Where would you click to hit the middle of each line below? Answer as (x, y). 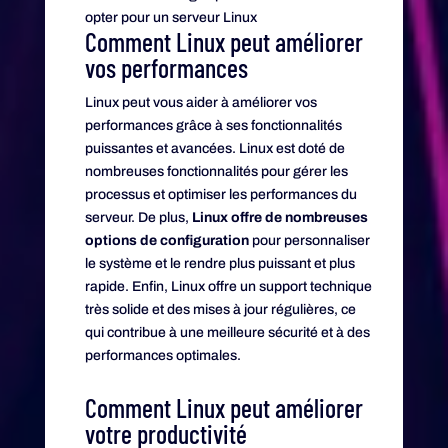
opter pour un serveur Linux (170, 17)
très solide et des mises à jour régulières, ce (220, 309)
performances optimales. (162, 355)
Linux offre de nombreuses (279, 217)
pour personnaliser (309, 240)
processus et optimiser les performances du (220, 194)
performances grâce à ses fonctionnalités (213, 125)
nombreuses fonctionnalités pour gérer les (216, 171)
